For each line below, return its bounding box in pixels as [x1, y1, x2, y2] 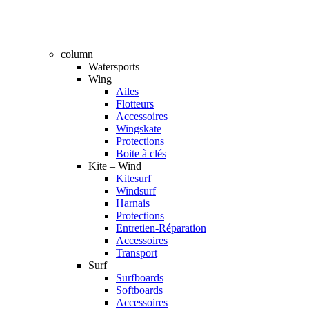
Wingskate [116, 122, 161, 134]
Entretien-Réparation [116, 221, 206, 234]
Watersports [88, 60, 139, 72]
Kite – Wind [88, 159, 141, 172]
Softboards [116, 283, 163, 296]
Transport [116, 246, 157, 259]
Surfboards [116, 271, 163, 283]
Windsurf [116, 184, 156, 197]
